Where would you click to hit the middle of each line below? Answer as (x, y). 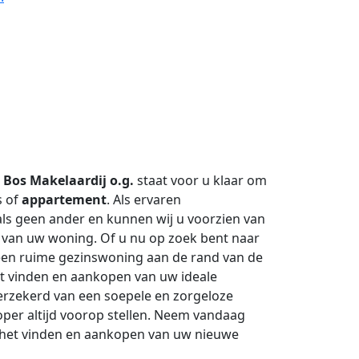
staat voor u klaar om (200, 180)
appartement (64, 200)
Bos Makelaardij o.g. (69, 180)
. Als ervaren (144, 200)
